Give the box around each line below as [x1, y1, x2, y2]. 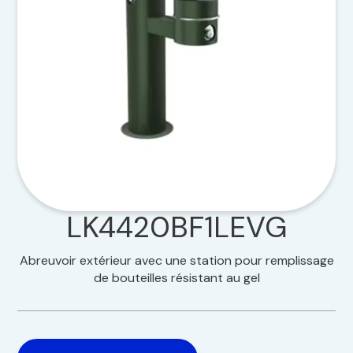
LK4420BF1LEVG [66, 207, 287, 247]
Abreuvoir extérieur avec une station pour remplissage [19, 251, 334, 269]
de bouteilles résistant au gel [93, 269, 260, 286]
